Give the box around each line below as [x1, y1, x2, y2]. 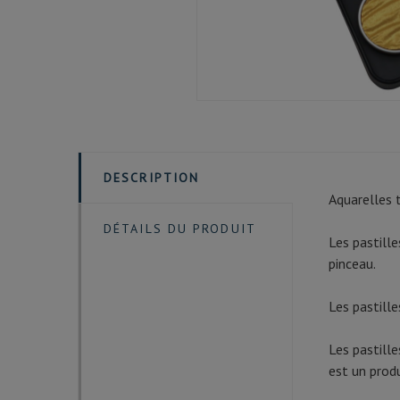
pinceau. [329, 254, 376, 273]
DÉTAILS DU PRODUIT [104, 221, 256, 237]
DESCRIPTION [104, 170, 200, 187]
